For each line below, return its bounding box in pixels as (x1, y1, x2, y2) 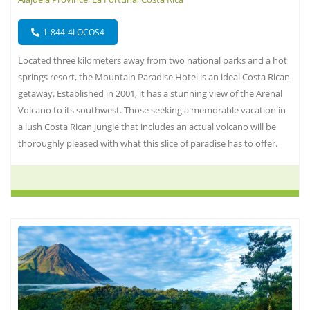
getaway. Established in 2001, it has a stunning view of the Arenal (18, 87, 282, 100)
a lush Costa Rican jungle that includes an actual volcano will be (18, 120, 276, 134)
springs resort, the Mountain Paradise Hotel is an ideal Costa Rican (18, 71, 290, 84)
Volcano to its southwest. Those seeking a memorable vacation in (18, 104, 286, 117)
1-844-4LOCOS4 (43, 26, 104, 39)
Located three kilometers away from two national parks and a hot (18, 54, 287, 67)
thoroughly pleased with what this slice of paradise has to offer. (18, 137, 277, 150)
